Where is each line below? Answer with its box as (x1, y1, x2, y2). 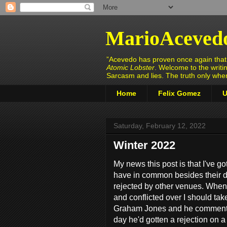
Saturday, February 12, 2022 (113, 121, 206, 130)
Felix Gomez (158, 89, 201, 98)
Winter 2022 (113, 138, 175, 152)
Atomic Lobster (106, 63, 155, 71)
